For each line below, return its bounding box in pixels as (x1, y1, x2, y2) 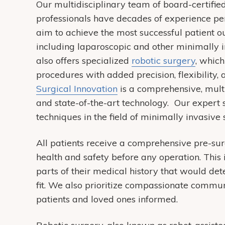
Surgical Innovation (36, 83, 118, 94)
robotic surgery (132, 55, 195, 66)
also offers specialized (36, 55, 132, 66)
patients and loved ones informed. (36, 193, 178, 205)
